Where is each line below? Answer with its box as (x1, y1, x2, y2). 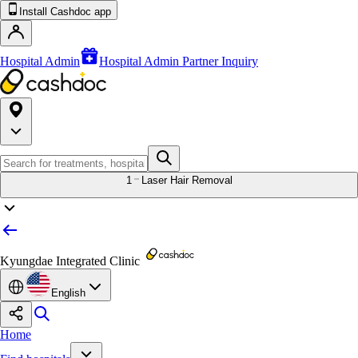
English (51, 287, 86, 299)
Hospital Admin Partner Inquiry (99, 54, 258, 68)
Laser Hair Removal (141, 174, 233, 186)
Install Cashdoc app (19, 6, 111, 18)
